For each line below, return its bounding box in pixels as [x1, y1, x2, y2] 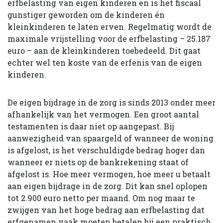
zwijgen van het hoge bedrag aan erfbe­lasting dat [7, 204, 205, 215]
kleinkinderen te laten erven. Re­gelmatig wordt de [7, 21, 212, 32]
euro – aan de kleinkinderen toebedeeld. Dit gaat [7, 45, 201, 56]
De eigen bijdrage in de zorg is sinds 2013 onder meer [7, 97, 216, 108]
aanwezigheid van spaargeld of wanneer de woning [7, 132, 214, 143]
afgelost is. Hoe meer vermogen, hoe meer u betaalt [7, 168, 211, 179]
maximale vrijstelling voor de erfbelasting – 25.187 [7, 33, 211, 44]
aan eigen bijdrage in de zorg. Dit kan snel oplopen [7, 180, 208, 191]
